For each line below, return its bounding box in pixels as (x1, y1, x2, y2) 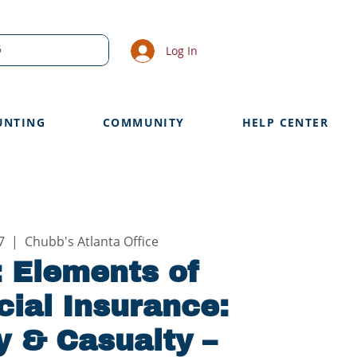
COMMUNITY (103, 115, 185, 130)
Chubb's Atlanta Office (25, 233, 159, 251)
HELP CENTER (241, 115, 329, 130)
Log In (166, 43, 198, 58)
